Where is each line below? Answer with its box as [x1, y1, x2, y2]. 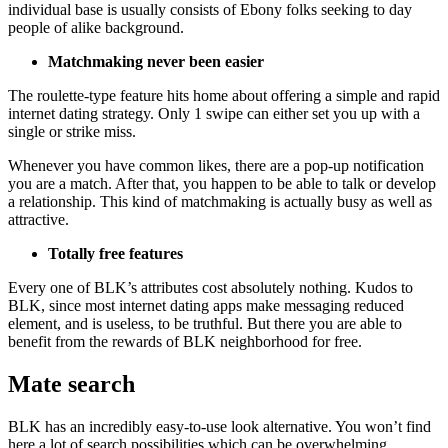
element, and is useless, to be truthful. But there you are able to [8, 315, 402, 333]
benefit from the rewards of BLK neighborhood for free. [8, 333, 362, 351]
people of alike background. [8, 19, 184, 37]
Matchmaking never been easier [48, 53, 264, 71]
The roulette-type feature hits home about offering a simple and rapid [8, 87, 440, 105]
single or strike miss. [8, 123, 136, 141]
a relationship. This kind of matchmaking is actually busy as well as [8, 193, 432, 211]
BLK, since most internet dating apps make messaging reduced [8, 297, 404, 315]
